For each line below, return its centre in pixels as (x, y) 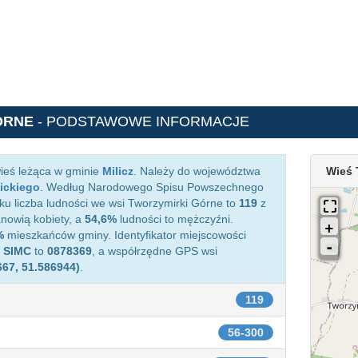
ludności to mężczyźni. (175, 219)
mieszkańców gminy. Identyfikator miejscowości (125, 235)
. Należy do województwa (197, 171)
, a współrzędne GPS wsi (155, 251)
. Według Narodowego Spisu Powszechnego (152, 187)
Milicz (118, 171)
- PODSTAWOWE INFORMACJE (141, 121)
